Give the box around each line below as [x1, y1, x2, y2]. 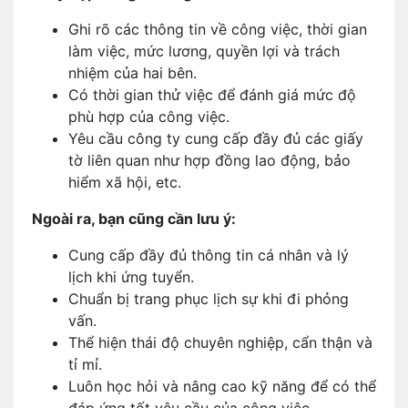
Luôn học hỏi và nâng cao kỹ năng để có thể [68, 377, 376, 395]
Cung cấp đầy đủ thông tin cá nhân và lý [68, 246, 349, 264]
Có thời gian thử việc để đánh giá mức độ [68, 86, 356, 104]
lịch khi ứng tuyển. [68, 268, 194, 286]
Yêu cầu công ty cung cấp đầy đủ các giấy [68, 129, 363, 148]
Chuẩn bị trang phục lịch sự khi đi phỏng [68, 290, 349, 308]
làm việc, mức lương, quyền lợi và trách [68, 42, 340, 60]
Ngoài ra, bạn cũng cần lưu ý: [32, 209, 236, 228]
